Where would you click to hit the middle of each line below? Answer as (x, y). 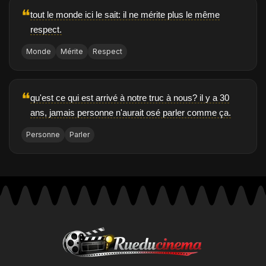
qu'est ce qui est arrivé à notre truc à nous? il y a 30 (130, 98)
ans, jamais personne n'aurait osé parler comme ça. (131, 113)
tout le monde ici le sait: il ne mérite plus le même (125, 15)
